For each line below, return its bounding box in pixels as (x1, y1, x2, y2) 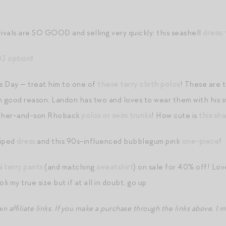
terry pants (4, 162, 43, 172)
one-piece (181, 136, 219, 146)
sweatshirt (96, 162, 133, 172)
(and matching (42, 162, 96, 172)
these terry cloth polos (97, 79, 180, 89)
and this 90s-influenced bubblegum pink (35, 136, 182, 146)
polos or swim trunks (81, 110, 151, 121)
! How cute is (151, 110, 199, 121)
